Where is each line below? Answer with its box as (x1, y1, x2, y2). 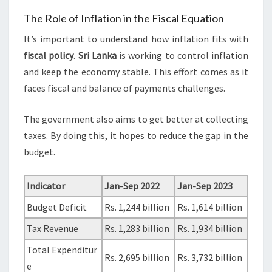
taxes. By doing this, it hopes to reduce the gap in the (24, 129, 248, 142)
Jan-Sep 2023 (177, 180, 233, 192)
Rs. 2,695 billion (104, 251, 170, 264)
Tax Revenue (27, 222, 79, 235)
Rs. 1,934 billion (177, 222, 243, 235)
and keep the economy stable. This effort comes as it (24, 66, 248, 78)
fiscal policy (24, 49, 74, 62)
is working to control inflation (116, 49, 248, 62)
